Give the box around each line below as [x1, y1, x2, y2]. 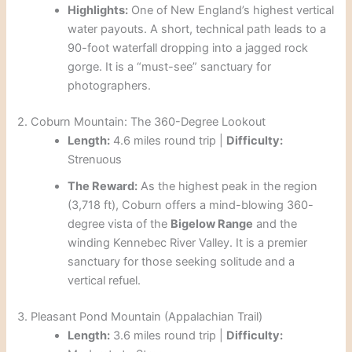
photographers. [68, 79, 152, 93]
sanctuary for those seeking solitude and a [68, 255, 295, 269]
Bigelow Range [170, 217, 254, 232]
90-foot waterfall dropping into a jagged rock [68, 41, 309, 56]
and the [253, 217, 298, 232]
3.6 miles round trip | [110, 328, 227, 343]
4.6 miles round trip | [110, 134, 227, 148]
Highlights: [68, 3, 129, 18]
